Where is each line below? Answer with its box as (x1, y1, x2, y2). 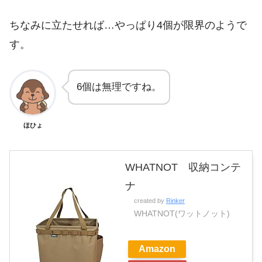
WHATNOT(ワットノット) (134, 209, 230, 219)
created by (134, 197, 166, 205)
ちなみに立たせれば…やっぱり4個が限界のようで (9, 19, 247, 31)
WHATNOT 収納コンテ (125, 161, 241, 174)
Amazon (139, 244, 175, 254)
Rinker (166, 197, 185, 205)
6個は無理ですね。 (77, 81, 161, 93)
